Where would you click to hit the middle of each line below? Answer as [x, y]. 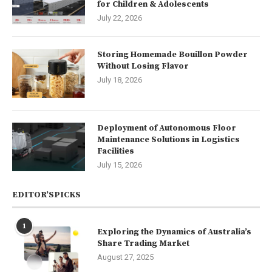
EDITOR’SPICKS [46, 195]
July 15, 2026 [120, 165]
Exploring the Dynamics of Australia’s [174, 232]
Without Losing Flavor [143, 66]
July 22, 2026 [120, 18]
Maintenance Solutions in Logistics [168, 139]
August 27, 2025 [125, 257]
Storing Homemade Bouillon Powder [172, 54]
